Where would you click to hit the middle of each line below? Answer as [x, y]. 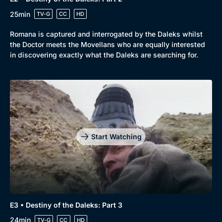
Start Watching [116, 136]
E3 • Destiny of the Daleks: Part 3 [66, 205]
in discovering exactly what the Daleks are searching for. [104, 55]
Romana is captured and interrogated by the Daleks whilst [106, 34]
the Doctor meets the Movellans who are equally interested [108, 44]
